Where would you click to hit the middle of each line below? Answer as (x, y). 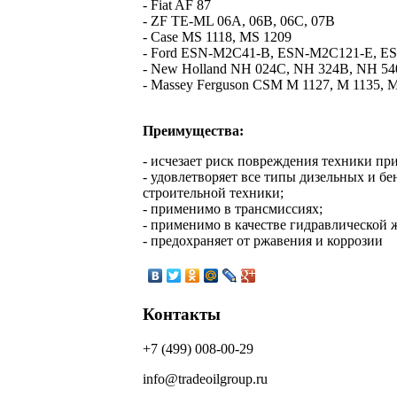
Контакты (182, 314)
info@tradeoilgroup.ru (205, 378)
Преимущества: (193, 131)
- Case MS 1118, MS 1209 (217, 37)
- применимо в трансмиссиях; (233, 209)
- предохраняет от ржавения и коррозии (263, 241)
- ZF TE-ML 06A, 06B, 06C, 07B (239, 21)
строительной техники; (213, 193)
